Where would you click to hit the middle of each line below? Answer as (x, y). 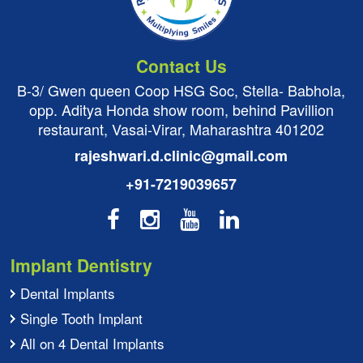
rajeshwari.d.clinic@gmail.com (181, 155)
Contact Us (181, 65)
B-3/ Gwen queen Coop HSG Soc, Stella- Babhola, (181, 90)
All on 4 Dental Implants (93, 343)
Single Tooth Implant (82, 318)
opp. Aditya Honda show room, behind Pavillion (181, 109)
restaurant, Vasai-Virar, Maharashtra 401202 (181, 128)
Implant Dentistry (82, 265)
